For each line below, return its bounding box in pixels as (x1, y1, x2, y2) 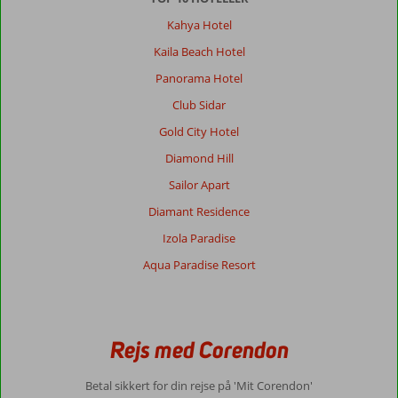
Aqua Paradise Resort (142, 257, 256, 274)
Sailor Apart (168, 177, 230, 194)
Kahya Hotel (166, 17, 232, 34)
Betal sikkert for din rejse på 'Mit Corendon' (85, 378, 313, 394)
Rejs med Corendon (109, 335, 289, 365)
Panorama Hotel (155, 70, 243, 87)
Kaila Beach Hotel (153, 44, 245, 60)
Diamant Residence (148, 203, 250, 220)
